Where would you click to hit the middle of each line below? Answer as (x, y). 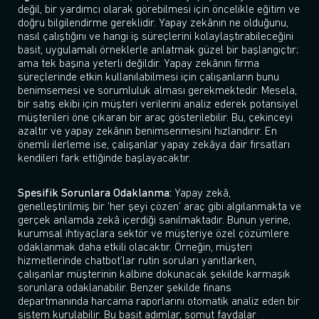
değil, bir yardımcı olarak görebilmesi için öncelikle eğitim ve (159, 10)
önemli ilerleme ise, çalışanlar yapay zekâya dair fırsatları (154, 146)
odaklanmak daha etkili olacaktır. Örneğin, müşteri (135, 248)
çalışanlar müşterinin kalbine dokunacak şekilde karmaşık (154, 275)
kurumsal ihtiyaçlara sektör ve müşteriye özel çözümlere (153, 235)
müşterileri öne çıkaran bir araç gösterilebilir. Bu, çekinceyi (155, 119)
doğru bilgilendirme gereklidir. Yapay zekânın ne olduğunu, (153, 24)
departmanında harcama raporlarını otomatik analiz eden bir (159, 302)
